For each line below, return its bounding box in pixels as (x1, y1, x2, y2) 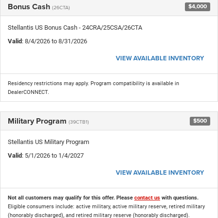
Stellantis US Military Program (8, 138, 89, 145)
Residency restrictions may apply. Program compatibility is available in (8, 80, 179, 87)
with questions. (160, 194, 199, 201)
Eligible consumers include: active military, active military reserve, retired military (8, 203, 205, 210)
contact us (134, 194, 160, 201)
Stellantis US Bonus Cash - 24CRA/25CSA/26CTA (8, 23, 142, 31)
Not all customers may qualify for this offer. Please (8, 194, 134, 201)
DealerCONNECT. (8, 89, 49, 95)
